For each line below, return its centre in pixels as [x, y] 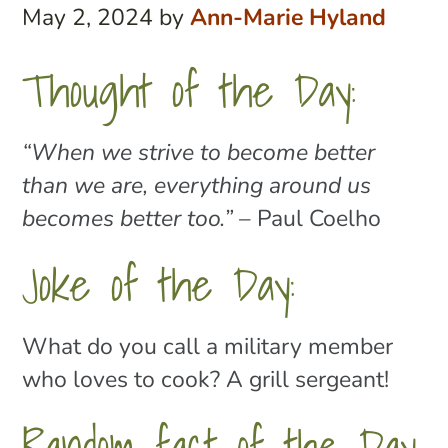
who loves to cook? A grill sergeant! [206, 381]
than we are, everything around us [197, 187]
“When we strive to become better [199, 154]
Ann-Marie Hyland [288, 19]
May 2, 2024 [88, 19]
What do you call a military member [208, 348]
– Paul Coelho [307, 220]
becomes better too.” [128, 220]
